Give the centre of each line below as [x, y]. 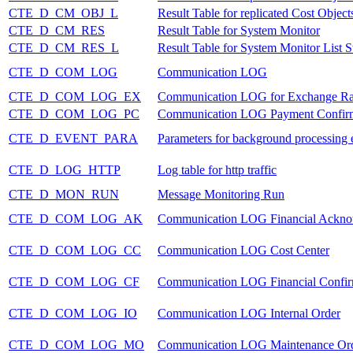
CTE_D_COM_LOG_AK [76, 218]
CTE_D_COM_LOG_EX [75, 96]
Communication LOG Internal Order [249, 313]
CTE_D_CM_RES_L [64, 47]
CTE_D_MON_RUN [64, 194]
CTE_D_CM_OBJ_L [63, 13]
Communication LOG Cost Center [243, 250]
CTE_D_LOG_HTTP [65, 169]
